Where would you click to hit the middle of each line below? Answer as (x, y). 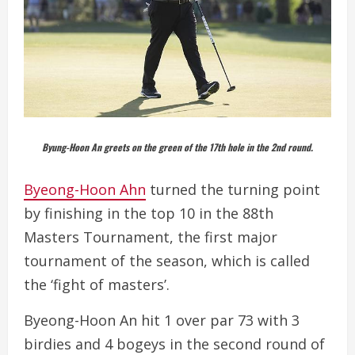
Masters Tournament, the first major (151, 237)
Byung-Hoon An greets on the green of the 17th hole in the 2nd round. (177, 147)
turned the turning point (233, 189)
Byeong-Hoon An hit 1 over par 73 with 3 (162, 320)
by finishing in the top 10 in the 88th (149, 213)
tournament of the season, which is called (167, 261)
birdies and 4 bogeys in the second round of (174, 344)
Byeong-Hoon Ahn (85, 189)
